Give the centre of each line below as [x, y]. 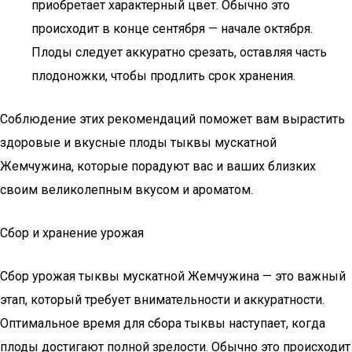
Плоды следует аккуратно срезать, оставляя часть [179, 52]
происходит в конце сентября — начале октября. [172, 29]
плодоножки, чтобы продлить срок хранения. [163, 76]
